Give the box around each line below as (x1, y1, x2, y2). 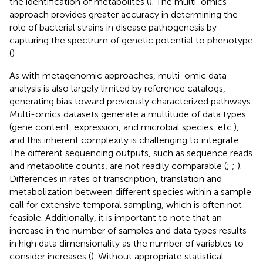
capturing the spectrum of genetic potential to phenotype (9, 34, 253, 46)
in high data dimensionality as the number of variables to (9, 237, 244, 249)
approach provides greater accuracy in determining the (9, 8, 238, 20)
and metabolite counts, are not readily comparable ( (9, 160, 227, 171)
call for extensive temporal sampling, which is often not (9, 198, 242, 210)
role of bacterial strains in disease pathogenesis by (9, 21, 217, 33)
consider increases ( (9, 250, 91, 262)
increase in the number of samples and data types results (9, 224, 247, 236)
